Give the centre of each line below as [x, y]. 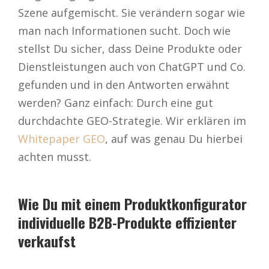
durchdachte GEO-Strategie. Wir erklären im [132, 121]
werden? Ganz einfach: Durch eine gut [116, 103]
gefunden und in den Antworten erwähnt [124, 85]
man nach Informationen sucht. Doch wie [124, 31]
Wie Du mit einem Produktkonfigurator [132, 204]
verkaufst [47, 241]
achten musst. [55, 157]
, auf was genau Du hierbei [174, 139]
